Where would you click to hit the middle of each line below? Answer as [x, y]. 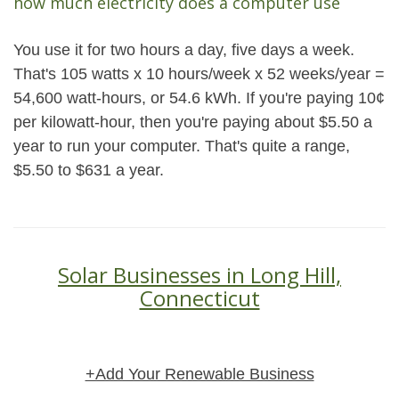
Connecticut [199, 298]
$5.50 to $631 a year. [89, 170]
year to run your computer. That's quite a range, [182, 146]
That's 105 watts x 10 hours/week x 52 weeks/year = [199, 74]
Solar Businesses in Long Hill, [199, 275]
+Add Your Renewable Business [199, 374]
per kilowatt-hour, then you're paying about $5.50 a [193, 122]
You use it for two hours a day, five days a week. [184, 50]
